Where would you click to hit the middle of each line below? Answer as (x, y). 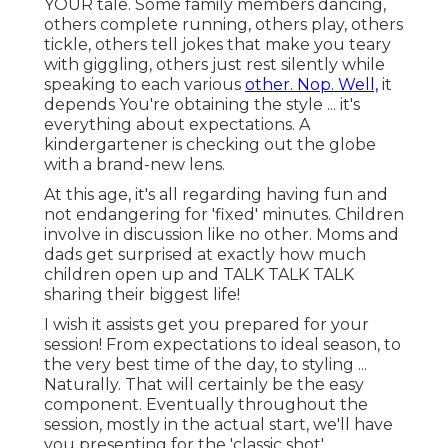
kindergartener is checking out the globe (210, 145)
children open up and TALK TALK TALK (199, 275)
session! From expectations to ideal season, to (222, 345)
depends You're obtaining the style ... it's (202, 105)
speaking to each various (144, 85)
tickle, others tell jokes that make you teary (217, 45)
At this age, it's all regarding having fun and (216, 195)
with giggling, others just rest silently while (214, 65)
